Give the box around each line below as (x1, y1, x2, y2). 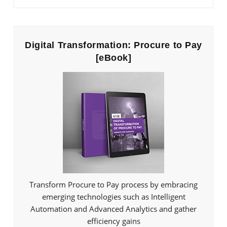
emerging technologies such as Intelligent (42, 192, 185, 202)
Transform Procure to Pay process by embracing (29, 179, 198, 190)
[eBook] (95, 53, 132, 63)
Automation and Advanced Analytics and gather (30, 204, 197, 214)
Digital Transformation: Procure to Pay (25, 40, 202, 51)
